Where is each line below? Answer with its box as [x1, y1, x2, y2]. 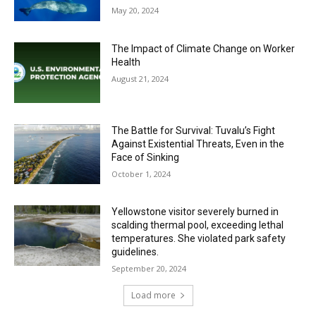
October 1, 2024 [111, 168, 171, 179]
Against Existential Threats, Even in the [111, 138, 285, 150]
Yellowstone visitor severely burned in [111, 206, 279, 218]
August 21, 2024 [111, 73, 169, 85]
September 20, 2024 [111, 263, 187, 274]
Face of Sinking [111, 151, 180, 163]
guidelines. [111, 246, 159, 258]
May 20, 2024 [111, 5, 159, 16]
